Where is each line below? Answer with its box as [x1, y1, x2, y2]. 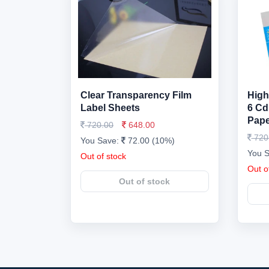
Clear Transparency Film [80, 90, 192, 100]
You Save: [80, 136, 121, 145]
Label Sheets [80, 103, 140, 113]
